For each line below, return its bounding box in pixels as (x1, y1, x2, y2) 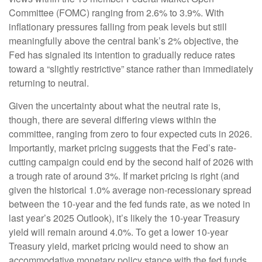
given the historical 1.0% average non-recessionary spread (9, 183, 251, 196)
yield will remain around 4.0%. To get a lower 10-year (9, 225, 228, 239)
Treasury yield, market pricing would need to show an (9, 239, 229, 253)
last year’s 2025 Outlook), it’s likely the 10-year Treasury (9, 211, 240, 225)
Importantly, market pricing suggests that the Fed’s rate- (9, 141, 236, 154)
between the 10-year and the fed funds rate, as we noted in (9, 197, 250, 211)
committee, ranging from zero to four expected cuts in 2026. (9, 127, 252, 140)
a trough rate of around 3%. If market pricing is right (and (9, 169, 239, 182)
